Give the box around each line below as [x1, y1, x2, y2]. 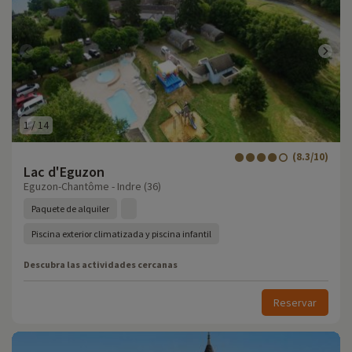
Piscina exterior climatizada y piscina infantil [31, 228, 211, 240]
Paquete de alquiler [31, 203, 109, 214]
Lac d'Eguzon [24, 163, 104, 181]
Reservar [273, 295, 317, 310]
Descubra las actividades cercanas [24, 258, 178, 270]
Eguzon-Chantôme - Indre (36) [24, 179, 161, 193]
